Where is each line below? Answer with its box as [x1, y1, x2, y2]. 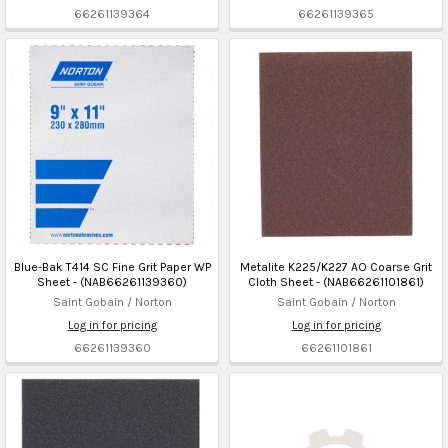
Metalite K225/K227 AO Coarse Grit [240, 259, 432, 274]
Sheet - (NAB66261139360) [37, 274, 187, 289]
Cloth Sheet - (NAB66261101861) [248, 274, 424, 289]
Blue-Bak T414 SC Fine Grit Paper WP [13, 259, 211, 274]
